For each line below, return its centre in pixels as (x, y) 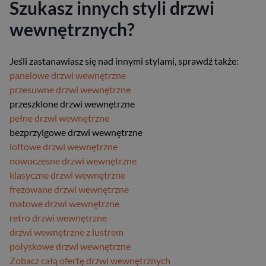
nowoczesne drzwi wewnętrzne (73, 160)
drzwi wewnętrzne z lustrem (66, 232)
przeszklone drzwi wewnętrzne (72, 103)
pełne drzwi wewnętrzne (59, 118)
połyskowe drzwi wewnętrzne (70, 246)
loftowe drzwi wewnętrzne (64, 146)
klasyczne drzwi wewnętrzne (67, 175)
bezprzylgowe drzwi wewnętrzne (76, 132)
